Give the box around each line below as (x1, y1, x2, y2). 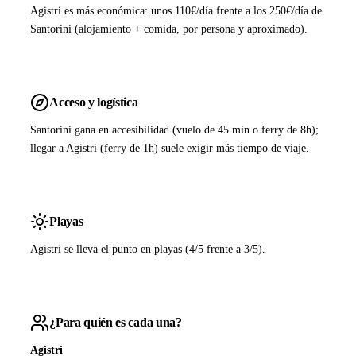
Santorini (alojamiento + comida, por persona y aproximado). (30, 22, 308, 36)
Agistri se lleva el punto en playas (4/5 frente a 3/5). (30, 242, 266, 256)
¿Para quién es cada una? (49, 315, 182, 330)
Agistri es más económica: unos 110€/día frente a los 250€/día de (30, 4, 323, 17)
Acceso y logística (49, 95, 138, 110)
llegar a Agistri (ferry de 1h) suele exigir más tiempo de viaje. (30, 141, 310, 155)
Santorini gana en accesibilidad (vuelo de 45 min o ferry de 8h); (30, 123, 319, 137)
